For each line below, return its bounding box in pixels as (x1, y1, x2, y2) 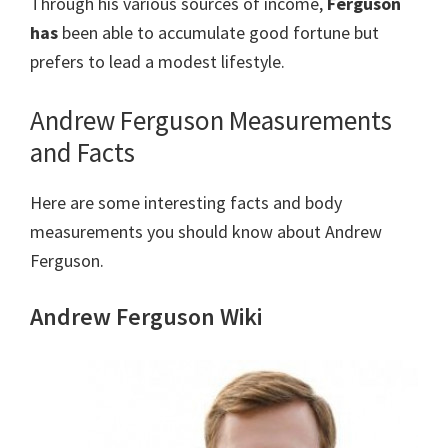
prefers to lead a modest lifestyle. (30, 50, 285, 74)
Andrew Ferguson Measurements (30, 103, 392, 138)
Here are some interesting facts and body (30, 191, 342, 215)
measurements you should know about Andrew (30, 220, 382, 244)
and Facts (30, 135, 135, 170)
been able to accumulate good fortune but (58, 21, 379, 45)
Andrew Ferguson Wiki (30, 301, 262, 333)
